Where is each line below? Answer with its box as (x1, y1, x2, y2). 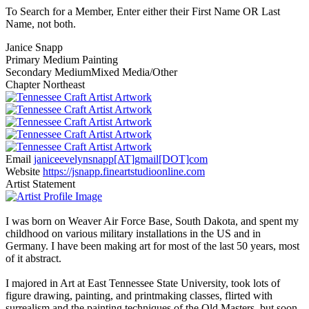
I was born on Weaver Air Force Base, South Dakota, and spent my (6, 215, 299, 228)
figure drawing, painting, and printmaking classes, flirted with (6, 290, 272, 302)
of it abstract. (6, 252, 61, 265)
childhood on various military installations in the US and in (6, 228, 261, 240)
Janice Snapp (6, 41, 63, 54)
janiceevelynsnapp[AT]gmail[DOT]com (34, 153, 208, 166)
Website (6, 166, 40, 178)
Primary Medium (6, 54, 79, 66)
